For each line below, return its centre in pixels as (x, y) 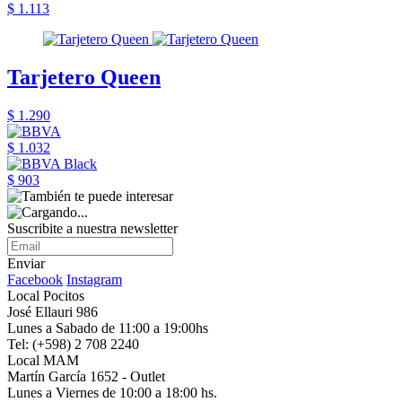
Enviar (26, 263)
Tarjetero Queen (84, 77)
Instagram (94, 279)
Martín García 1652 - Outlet (86, 376)
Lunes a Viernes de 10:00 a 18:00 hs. (112, 392)
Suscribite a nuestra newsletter (92, 228)
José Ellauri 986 (52, 311)
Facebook (35, 279)
